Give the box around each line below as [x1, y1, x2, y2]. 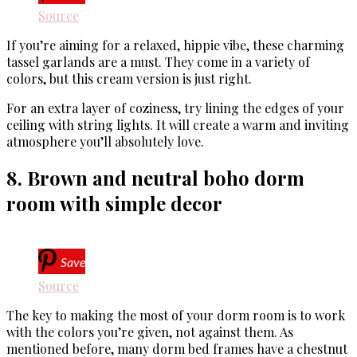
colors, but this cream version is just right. [6, 69, 252, 87]
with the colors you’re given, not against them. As [6, 324, 293, 341]
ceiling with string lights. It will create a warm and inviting [6, 116, 349, 133]
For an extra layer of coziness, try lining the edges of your [6, 99, 344, 116]
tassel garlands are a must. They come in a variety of [6, 53, 310, 70]
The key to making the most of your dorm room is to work [6, 307, 345, 324]
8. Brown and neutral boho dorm [6, 165, 304, 191]
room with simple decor [6, 190, 222, 217]
